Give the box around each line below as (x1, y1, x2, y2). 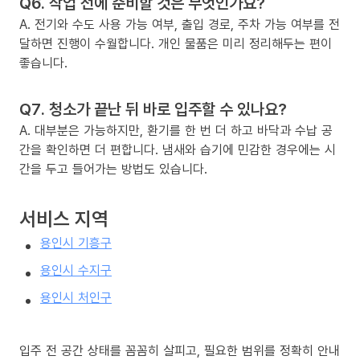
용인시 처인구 (40, 288, 112, 307)
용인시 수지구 (40, 261, 112, 280)
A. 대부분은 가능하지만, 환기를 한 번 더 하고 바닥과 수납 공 (19, 121, 333, 140)
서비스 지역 (19, 205, 108, 232)
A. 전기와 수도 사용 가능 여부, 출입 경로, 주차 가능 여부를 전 (19, 15, 340, 34)
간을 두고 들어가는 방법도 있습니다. (19, 160, 207, 178)
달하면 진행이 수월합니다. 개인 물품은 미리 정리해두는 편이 (19, 35, 332, 53)
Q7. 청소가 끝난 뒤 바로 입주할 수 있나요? (19, 98, 287, 121)
